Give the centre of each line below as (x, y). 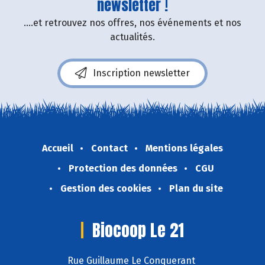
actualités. (132, 37)
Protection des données (123, 168)
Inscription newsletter (141, 73)
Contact (109, 148)
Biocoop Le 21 (138, 230)
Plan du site (196, 188)
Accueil (58, 148)
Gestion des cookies (106, 188)
